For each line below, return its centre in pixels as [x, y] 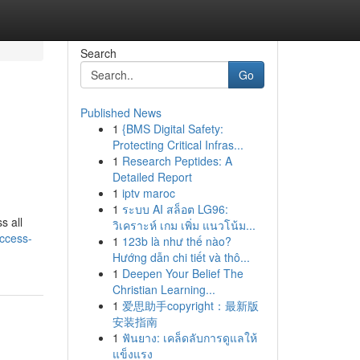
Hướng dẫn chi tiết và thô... [181, 257]
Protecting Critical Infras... [178, 145]
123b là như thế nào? [176, 241]
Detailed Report [152, 177]
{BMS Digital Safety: [172, 129]
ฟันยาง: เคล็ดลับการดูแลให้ [189, 337]
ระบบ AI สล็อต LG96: [175, 209]
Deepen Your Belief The [182, 273]
